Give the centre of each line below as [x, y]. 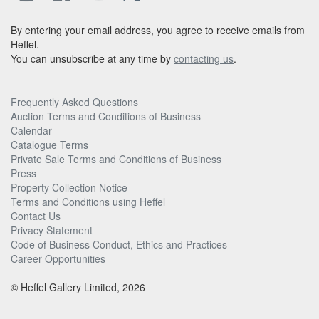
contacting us [204, 59]
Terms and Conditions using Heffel [88, 202]
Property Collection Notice [69, 188]
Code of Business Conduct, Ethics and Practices [119, 245]
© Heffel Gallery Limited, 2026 [78, 287]
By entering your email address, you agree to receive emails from [158, 30]
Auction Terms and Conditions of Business [106, 116]
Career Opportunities [58, 259]
